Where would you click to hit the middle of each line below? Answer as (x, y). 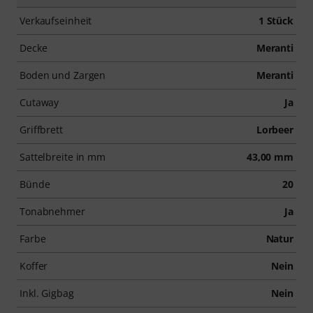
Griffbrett (41, 129)
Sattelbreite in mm (63, 156)
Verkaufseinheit (56, 20)
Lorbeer (275, 129)
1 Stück (276, 20)
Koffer (34, 265)
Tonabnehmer (52, 211)
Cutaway (39, 102)
